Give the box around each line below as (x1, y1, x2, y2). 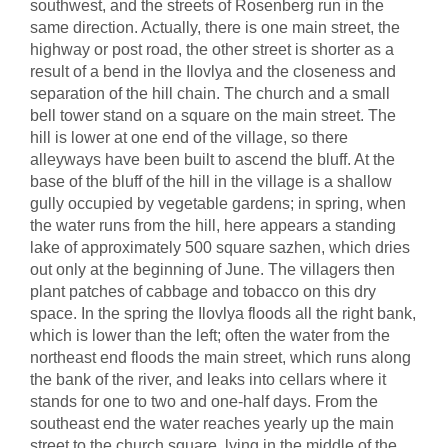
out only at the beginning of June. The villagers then (30, 261, 395, 278)
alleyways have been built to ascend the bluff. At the (30, 151, 395, 168)
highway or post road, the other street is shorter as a (30, 41, 394, 58)
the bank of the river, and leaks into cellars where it (30, 371, 386, 388)
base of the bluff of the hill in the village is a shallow (30, 173, 392, 190)
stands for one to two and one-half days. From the (30, 393, 378, 410)
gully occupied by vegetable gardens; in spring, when (30, 195, 406, 212)
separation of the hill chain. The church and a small (30, 85, 390, 102)
